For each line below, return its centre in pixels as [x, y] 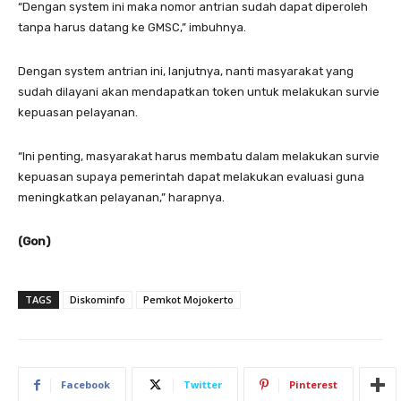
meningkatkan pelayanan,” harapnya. [121, 197]
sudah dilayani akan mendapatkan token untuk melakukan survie [199, 92]
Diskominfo [98, 299]
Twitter [203, 384]
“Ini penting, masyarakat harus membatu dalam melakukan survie [199, 156]
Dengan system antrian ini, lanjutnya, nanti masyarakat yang [186, 71]
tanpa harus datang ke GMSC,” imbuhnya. [132, 27]
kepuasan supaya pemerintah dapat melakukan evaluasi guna [191, 177]
